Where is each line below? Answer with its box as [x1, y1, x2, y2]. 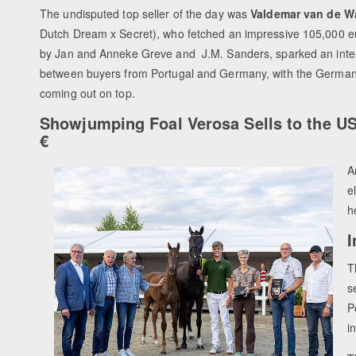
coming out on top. [40, 85, 135, 102]
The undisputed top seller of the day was [40, 6, 251, 22]
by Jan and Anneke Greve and [40, 45, 199, 62]
